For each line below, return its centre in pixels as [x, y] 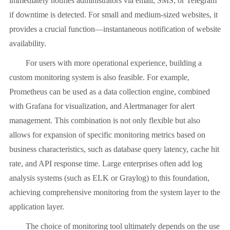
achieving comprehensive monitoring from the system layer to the [115, 193]
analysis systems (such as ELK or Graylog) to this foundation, [109, 178]
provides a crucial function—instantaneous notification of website [115, 29]
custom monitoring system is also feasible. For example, [99, 78]
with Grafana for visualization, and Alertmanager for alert [102, 106]
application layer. [37, 207]
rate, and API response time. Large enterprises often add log [106, 164]
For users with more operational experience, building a [106, 63]
